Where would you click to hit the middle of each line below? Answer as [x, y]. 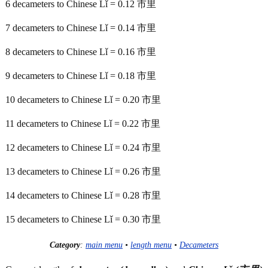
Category [65, 245]
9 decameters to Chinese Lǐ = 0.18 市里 [81, 76]
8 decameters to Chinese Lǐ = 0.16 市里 [81, 52]
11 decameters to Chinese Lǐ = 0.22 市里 [83, 124]
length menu [151, 245]
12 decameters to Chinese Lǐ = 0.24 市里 [83, 147]
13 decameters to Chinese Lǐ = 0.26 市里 [83, 171]
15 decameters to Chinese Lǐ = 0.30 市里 [83, 219]
